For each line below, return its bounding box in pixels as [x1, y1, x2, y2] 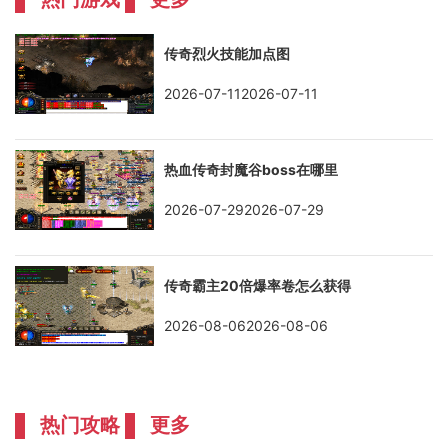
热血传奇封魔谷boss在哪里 [164, 161, 339, 178]
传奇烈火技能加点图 [164, 45, 291, 62]
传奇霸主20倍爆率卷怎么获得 [164, 277, 352, 294]
